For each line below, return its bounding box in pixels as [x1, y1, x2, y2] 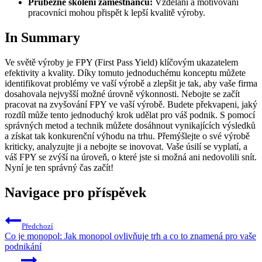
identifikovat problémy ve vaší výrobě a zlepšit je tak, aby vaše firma [5, 78, 257, 88]
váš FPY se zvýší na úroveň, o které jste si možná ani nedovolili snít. [5, 151, 257, 162]
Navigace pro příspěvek [5, 184, 146, 200]
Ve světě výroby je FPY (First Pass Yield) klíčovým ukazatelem [5, 57, 238, 67]
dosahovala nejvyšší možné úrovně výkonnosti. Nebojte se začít [5, 88, 240, 99]
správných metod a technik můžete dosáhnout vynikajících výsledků [5, 120, 256, 130]
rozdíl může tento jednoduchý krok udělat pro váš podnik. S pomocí [5, 109, 255, 120]
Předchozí [22, 221, 53, 230]
